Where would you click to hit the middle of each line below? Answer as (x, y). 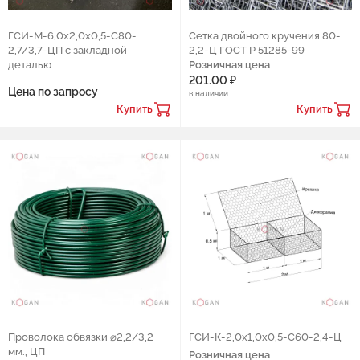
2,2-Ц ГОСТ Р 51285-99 (246, 50)
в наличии (208, 93)
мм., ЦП (27, 352)
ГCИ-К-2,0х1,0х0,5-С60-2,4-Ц (265, 337)
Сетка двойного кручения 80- (264, 35)
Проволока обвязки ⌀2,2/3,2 (81, 337)
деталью (30, 64)
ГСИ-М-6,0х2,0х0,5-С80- (72, 35)
